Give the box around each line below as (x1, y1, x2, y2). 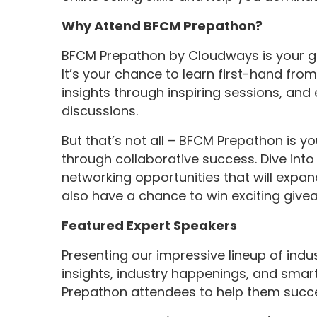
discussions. (62, 102, 138, 120)
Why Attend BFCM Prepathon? (62, 17, 263, 35)
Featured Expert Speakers (62, 217, 238, 235)
